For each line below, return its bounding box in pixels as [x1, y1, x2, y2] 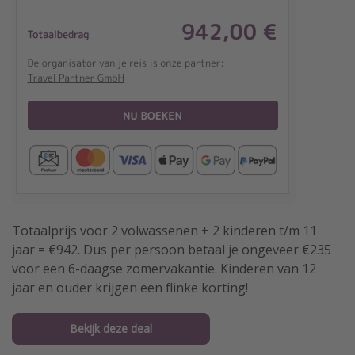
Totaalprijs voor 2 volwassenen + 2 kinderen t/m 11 [12, 222, 317, 240]
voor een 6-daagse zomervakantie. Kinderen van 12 [12, 260, 316, 278]
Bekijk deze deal [70, 320, 152, 336]
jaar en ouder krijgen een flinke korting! [12, 279, 248, 297]
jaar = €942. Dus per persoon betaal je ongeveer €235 [12, 241, 331, 259]
